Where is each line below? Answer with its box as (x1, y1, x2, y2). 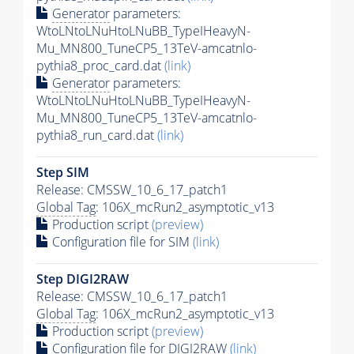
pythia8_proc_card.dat (36, 56, 164, 74)
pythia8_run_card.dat (36, 126, 157, 144)
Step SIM (36, 163, 89, 181)
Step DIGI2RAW (36, 269, 129, 288)
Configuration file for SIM (49, 232, 193, 250)
